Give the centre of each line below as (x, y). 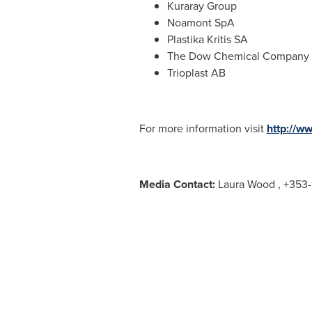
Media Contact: (177, 185)
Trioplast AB (196, 73)
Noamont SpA (201, 23)
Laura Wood (246, 185)
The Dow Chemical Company (238, 56)
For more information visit (203, 129)
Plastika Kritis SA (207, 40)
